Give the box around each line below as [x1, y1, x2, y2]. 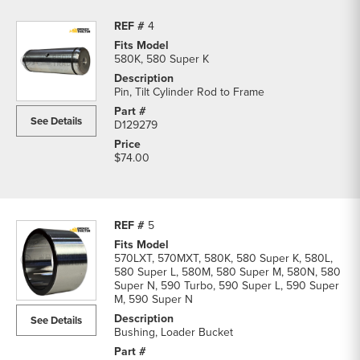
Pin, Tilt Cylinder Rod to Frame [114, 84, 264, 100]
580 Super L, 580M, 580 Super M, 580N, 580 [114, 264, 341, 280]
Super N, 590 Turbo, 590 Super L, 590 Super [114, 277, 339, 294]
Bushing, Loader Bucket [114, 324, 233, 341]
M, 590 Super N [114, 291, 193, 308]
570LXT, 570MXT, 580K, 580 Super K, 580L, [114, 250, 333, 267]
